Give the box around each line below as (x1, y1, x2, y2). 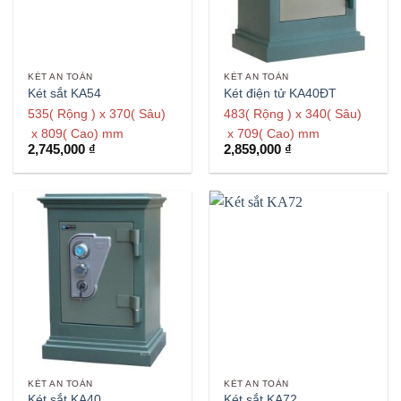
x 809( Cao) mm (28, 126, 124, 141)
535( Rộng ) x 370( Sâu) (28, 107, 166, 122)
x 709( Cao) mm (224, 126, 320, 141)
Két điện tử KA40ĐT (224, 86, 337, 100)
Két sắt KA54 (28, 86, 102, 100)
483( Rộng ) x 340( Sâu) (224, 107, 363, 122)
